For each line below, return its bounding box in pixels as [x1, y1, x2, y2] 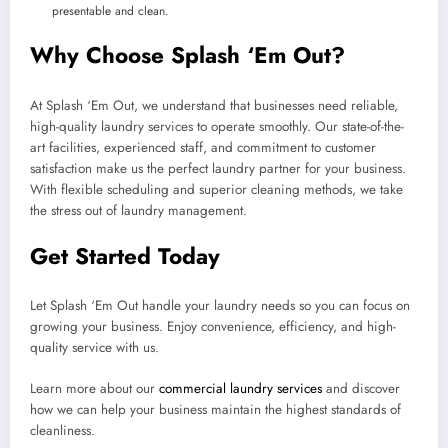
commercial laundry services [159, 378, 322, 398]
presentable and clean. [52, 2, 169, 21]
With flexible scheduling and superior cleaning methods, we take [30, 179, 403, 199]
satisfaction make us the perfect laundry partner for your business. [30, 158, 406, 178]
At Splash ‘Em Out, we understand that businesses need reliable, [30, 95, 398, 115]
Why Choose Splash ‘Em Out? [30, 39, 345, 72]
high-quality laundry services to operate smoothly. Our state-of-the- [30, 116, 404, 136]
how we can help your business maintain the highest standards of [30, 399, 401, 419]
